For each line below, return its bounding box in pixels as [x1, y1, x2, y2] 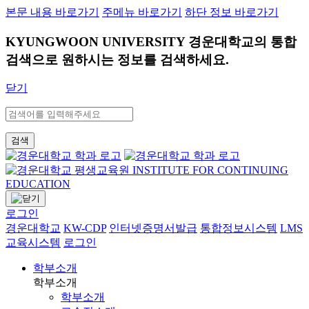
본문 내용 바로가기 [6, 6, 99, 18]
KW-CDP [63, 222, 106, 235]
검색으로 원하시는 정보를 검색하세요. [6, 52, 229, 67]
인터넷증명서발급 [109, 222, 197, 235]
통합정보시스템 [200, 222, 277, 235]
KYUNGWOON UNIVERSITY [6, 34, 188, 49]
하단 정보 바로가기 [185, 6, 279, 18]
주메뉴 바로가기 [102, 6, 182, 18]
